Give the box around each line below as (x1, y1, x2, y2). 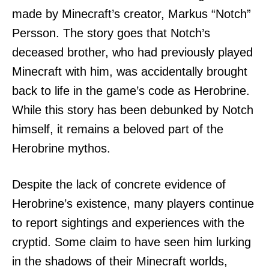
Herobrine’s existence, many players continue (12, 197, 254, 211)
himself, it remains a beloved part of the (12, 122, 223, 136)
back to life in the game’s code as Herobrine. (12, 84, 250, 98)
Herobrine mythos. (12, 142, 110, 156)
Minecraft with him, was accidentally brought (12, 65, 247, 79)
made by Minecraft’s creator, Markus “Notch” (12, 7, 251, 21)
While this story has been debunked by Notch (12, 103, 253, 117)
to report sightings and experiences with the (12, 216, 244, 230)
